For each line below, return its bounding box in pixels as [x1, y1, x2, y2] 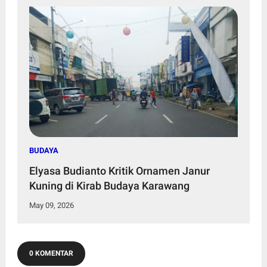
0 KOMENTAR [29, 249, 73, 257]
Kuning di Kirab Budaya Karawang [29, 179, 190, 192]
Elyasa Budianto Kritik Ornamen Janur [29, 164, 210, 177]
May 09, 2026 [29, 200, 74, 210]
